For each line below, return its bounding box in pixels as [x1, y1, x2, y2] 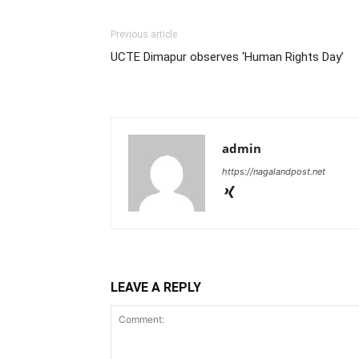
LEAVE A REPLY [111, 280, 201, 295]
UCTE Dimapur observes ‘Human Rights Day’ [111, 50, 344, 64]
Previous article [111, 29, 177, 40]
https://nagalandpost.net [222, 166, 325, 177]
